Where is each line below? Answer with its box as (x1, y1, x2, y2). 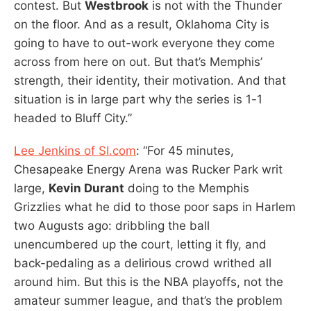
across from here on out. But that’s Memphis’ (14, 54, 262, 69)
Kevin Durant (49, 180, 124, 195)
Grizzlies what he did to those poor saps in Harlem (14, 199, 296, 214)
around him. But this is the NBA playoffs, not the (14, 274, 283, 289)
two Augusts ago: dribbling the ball (14, 218, 210, 233)
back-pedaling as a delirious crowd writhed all (14, 255, 271, 270)
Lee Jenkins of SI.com (14, 143, 136, 158)
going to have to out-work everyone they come (14, 35, 275, 50)
